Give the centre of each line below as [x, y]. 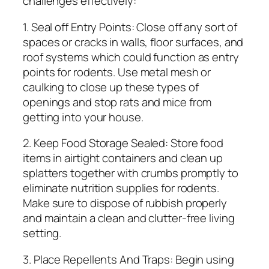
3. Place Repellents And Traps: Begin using [128, 259]
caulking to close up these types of [111, 87]
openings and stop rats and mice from [117, 102]
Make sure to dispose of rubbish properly [125, 203]
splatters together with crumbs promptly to [131, 173]
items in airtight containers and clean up [123, 158]
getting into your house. [83, 117]
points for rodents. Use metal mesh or [117, 72]
